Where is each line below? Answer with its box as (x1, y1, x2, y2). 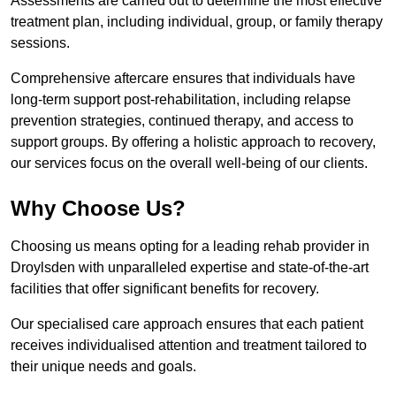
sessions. (11, 35, 70, 51)
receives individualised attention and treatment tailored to (11, 338, 367, 354)
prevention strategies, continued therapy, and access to (11, 113, 354, 129)
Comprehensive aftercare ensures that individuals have (11, 71, 355, 87)
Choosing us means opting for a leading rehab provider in (11, 239, 369, 255)
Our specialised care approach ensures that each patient (11, 316, 363, 332)
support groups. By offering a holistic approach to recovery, (11, 134, 376, 150)
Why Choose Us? (11, 196, 186, 221)
